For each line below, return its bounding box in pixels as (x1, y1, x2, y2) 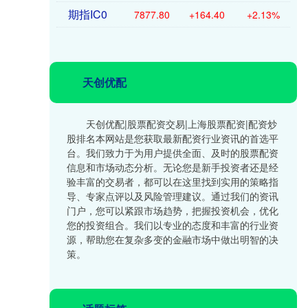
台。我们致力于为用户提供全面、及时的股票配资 (67, 146, 278, 159)
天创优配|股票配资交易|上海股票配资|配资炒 (86, 117, 277, 131)
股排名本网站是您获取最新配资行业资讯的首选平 (67, 131, 278, 145)
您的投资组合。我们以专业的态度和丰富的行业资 (67, 218, 278, 232)
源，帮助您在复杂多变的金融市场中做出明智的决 (67, 232, 278, 246)
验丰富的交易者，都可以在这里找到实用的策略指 (67, 175, 278, 188)
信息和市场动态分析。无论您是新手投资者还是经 (67, 160, 278, 174)
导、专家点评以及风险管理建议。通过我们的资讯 (67, 189, 278, 203)
